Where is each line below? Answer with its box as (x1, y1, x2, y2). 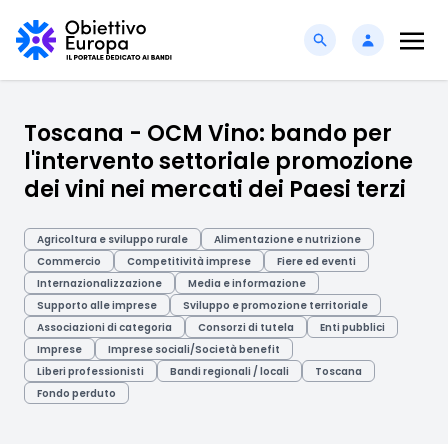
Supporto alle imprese (37, 298, 157, 313)
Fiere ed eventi (277, 254, 356, 269)
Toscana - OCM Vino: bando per (24, 118, 392, 149)
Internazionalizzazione (37, 276, 162, 291)
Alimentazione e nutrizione (214, 232, 361, 247)
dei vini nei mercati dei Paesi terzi (24, 174, 406, 205)
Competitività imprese (127, 254, 251, 269)
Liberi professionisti (37, 364, 144, 379)
